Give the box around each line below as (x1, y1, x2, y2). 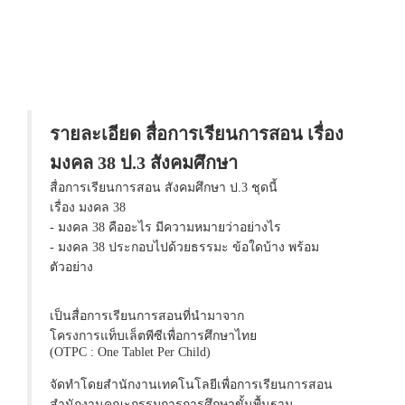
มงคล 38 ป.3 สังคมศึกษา (50, 153, 238, 173)
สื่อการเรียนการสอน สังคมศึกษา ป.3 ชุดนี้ (50, 181, 278, 194)
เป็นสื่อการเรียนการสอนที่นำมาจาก (50, 309, 244, 323)
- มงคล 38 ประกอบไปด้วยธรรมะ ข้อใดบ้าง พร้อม (50, 240, 319, 254)
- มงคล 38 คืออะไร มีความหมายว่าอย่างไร (50, 221, 281, 234)
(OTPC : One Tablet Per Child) (50, 345, 211, 359)
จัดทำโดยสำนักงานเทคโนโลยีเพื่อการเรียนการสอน (50, 378, 333, 391)
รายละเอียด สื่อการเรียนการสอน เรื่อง (50, 124, 344, 144)
